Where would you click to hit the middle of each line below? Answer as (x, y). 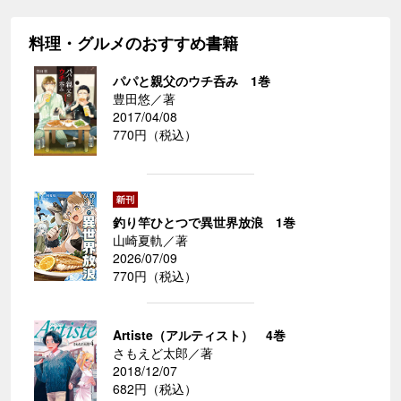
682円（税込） (155, 388)
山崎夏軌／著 (150, 239)
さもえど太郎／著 (163, 352)
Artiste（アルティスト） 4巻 (199, 334)
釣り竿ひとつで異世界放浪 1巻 (204, 222)
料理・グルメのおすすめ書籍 (133, 43)
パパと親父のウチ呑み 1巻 (192, 80)
